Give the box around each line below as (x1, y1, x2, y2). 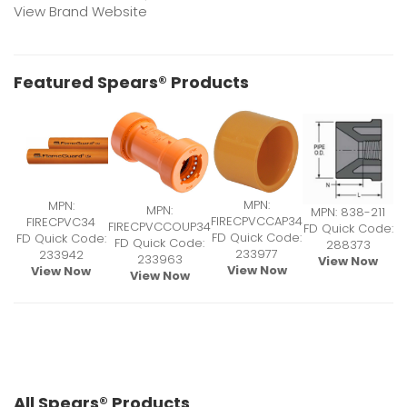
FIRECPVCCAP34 (211, 213, 303, 231)
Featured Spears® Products (14, 71, 249, 94)
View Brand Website (14, 2, 147, 22)
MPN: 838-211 (311, 203, 385, 222)
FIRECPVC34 (26, 213, 95, 232)
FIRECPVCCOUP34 (108, 218, 211, 236)
